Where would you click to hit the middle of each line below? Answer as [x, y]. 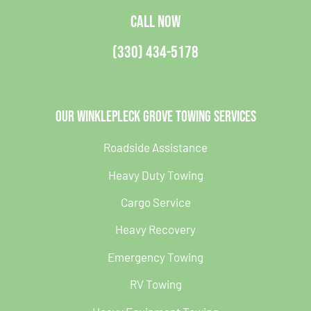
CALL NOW [155, 22]
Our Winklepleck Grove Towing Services [155, 117]
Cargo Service [155, 202]
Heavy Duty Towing [155, 175]
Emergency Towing [155, 257]
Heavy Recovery [155, 229]
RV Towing [155, 284]
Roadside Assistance [155, 148]
